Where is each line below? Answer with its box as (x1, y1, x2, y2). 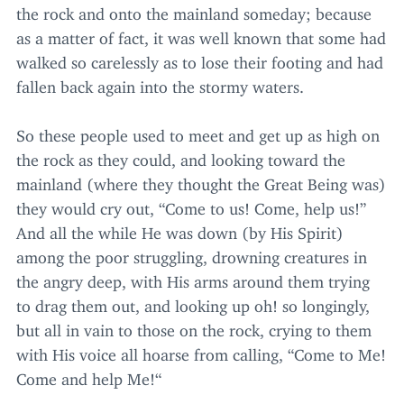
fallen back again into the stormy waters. (16, 77, 304, 90)
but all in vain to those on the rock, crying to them (16, 320, 372, 334)
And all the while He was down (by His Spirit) (16, 223, 344, 236)
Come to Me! (294, 344, 386, 358)
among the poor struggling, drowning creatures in (16, 247, 367, 261)
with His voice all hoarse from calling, (16, 344, 288, 358)
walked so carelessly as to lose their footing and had (16, 52, 383, 66)
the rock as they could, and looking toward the (16, 150, 345, 163)
